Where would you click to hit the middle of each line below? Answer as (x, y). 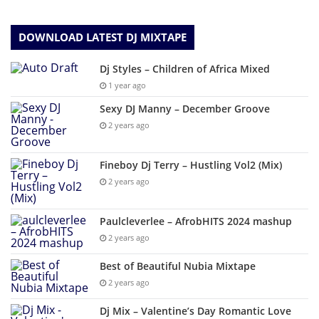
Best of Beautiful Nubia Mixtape (178, 266)
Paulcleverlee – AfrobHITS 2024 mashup (196, 221)
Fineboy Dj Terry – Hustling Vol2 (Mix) (191, 165)
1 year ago (126, 85)
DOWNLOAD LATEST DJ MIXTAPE (103, 37)
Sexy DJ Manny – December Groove (185, 109)
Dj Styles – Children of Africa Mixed (185, 69)
